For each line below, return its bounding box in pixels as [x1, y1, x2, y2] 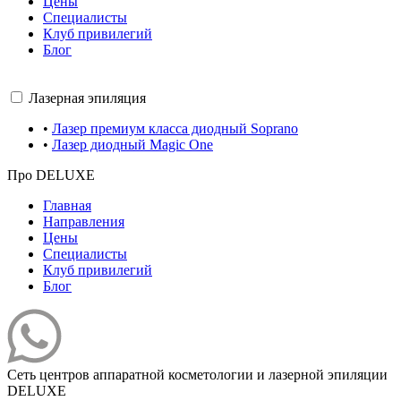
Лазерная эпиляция [29, 90, 146, 107]
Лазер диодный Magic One [52, 137, 213, 153]
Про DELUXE [7, 167, 95, 183]
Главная [43, 198, 91, 214]
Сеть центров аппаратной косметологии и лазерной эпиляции [7, 367, 388, 383]
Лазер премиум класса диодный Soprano [52, 121, 298, 137]
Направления [43, 214, 124, 230]
